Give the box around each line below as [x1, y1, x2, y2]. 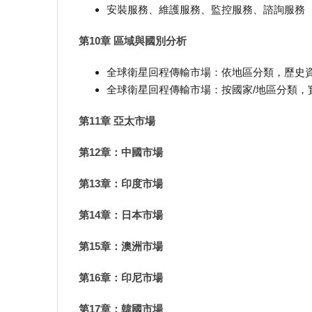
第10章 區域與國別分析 [79, 35, 187, 47]
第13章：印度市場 [79, 178, 163, 190]
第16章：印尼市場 [79, 271, 163, 283]
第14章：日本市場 [79, 209, 163, 221]
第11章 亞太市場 [79, 115, 155, 127]
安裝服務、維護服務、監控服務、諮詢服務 [107, 3, 305, 16]
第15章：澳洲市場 [79, 240, 163, 253]
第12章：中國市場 [79, 146, 163, 159]
